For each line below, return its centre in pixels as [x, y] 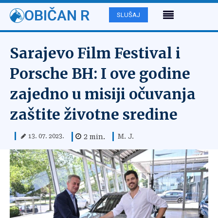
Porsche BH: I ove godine [100, 73]
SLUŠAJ [128, 15]
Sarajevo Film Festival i [95, 53]
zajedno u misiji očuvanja [103, 94]
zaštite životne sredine [94, 114]
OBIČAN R [57, 15]
